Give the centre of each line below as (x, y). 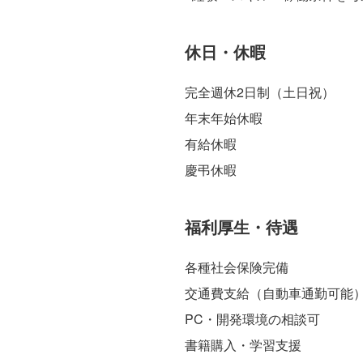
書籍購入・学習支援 (243, 344)
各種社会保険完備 (236, 267)
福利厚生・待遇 (241, 226)
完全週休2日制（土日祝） (259, 92)
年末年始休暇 (223, 117)
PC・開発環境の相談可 (252, 318)
